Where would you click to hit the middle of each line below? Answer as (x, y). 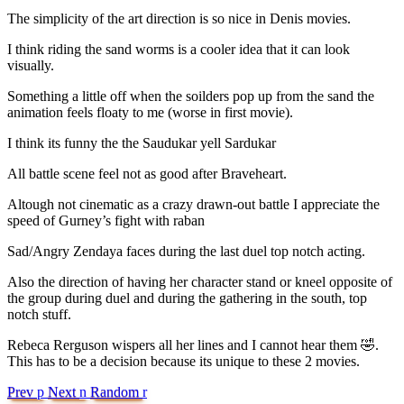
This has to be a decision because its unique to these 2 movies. (184, 361)
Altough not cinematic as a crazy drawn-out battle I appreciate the (193, 204)
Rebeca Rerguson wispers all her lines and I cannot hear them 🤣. (193, 344)
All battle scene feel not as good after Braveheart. (147, 173)
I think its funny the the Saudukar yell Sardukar (142, 142)
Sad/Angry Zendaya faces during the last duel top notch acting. (186, 251)
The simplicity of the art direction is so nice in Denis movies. (179, 18)
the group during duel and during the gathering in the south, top (187, 298)
